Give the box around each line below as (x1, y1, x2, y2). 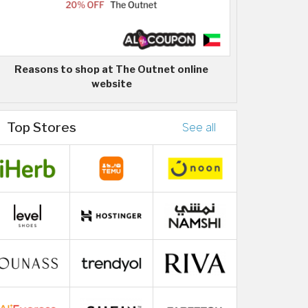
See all (182, 120, 216, 134)
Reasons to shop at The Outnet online (14, 63, 208, 76)
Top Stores (7, 118, 76, 135)
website (91, 77, 132, 90)
